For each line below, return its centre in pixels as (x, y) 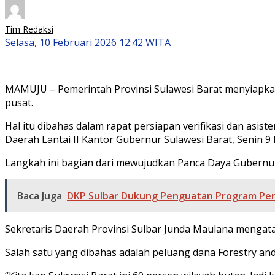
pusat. (19, 102)
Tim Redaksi (29, 29)
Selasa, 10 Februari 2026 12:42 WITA (88, 42)
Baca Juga (40, 196)
